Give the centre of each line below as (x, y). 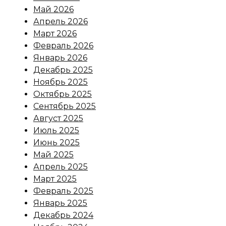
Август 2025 (58, 119)
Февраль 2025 (63, 191)
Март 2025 (55, 179)
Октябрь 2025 (63, 94)
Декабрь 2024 (63, 215)
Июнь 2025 (56, 143)
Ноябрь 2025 (61, 82)
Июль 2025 (56, 131)
